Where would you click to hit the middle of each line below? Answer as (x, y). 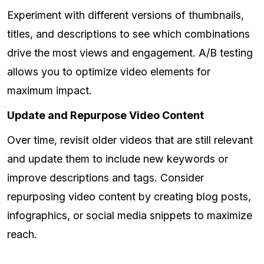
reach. (22, 235)
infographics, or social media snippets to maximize (130, 216)
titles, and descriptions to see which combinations (128, 34)
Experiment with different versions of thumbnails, (126, 15)
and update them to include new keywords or (118, 159)
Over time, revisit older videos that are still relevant (130, 140)
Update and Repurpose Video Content (105, 115)
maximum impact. (49, 91)
